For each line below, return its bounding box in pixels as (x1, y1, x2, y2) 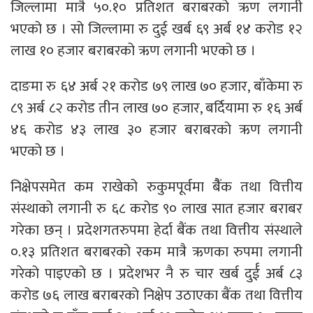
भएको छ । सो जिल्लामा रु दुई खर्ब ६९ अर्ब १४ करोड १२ (10, 16, 303, 41)
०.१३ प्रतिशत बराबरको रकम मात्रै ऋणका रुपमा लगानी (10, 239, 303, 264)
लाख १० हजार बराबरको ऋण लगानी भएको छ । (10, 38, 256, 63)
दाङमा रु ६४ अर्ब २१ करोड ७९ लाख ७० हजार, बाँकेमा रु (10, 73, 303, 99)
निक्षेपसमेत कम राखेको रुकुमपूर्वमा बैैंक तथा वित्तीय (10, 174, 303, 199)
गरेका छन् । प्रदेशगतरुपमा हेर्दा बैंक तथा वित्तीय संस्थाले (10, 217, 303, 242)
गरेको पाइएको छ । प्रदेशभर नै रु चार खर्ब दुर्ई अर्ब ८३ (10, 261, 303, 286)
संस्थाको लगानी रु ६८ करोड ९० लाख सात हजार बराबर (10, 196, 303, 221)
